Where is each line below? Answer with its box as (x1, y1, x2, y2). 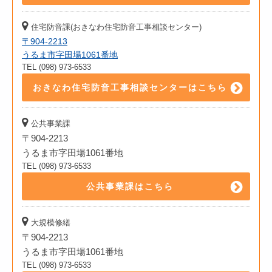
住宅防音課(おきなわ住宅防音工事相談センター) (31, 22, 202, 32)
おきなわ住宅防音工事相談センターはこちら (33, 83, 227, 93)
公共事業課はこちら (86, 182, 174, 192)
